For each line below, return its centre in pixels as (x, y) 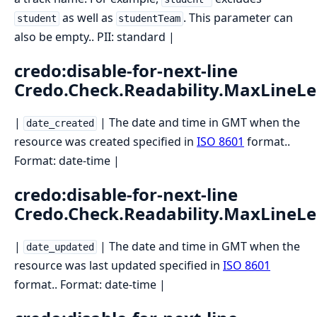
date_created (60, 123)
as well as (87, 18)
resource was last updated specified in (119, 266)
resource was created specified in (105, 142)
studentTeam (150, 19)
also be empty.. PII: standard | (94, 37)
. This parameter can (238, 18)
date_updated (60, 247)
